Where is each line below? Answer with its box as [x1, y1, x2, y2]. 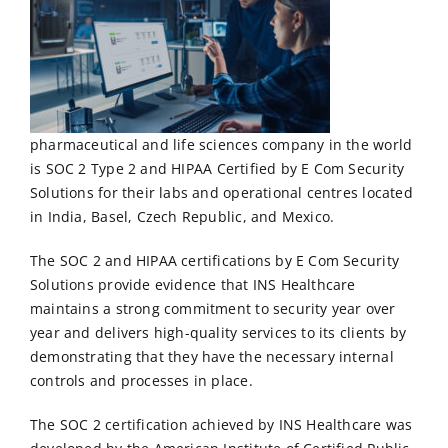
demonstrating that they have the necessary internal [30, 347, 394, 367]
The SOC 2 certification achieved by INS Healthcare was [30, 415, 413, 435]
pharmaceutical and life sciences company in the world [30, 135, 413, 155]
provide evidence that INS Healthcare [93, 275, 356, 295]
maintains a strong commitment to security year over [30, 299, 396, 319]
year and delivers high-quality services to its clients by [30, 323, 406, 343]
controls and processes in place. [30, 371, 253, 391]
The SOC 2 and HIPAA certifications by [30, 251, 296, 271]
